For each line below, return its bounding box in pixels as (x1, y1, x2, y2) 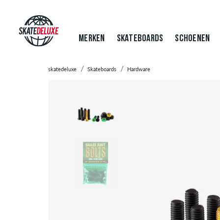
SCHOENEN (175, 34, 210, 44)
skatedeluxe (48, 66, 77, 72)
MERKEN (79, 34, 105, 44)
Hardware (127, 66, 150, 72)
